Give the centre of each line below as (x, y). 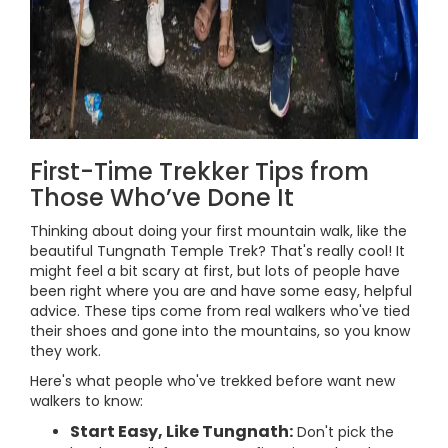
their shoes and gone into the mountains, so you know (220, 331)
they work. (65, 351)
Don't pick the (343, 432)
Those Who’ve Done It (162, 197)
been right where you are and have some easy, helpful (221, 291)
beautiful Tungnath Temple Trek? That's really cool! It (217, 251)
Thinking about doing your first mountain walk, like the (218, 231)
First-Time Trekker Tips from (199, 171)
